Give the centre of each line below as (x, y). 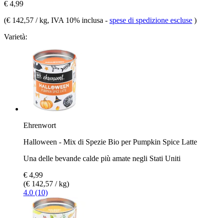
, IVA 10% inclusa (76, 20)
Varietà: (16, 36)
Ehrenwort (40, 125)
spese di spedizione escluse (151, 20)
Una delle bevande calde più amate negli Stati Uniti (102, 158)
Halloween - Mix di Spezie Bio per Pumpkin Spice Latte (110, 142)
